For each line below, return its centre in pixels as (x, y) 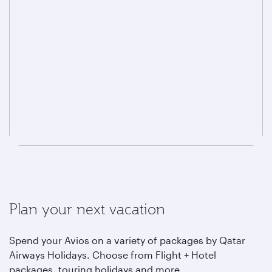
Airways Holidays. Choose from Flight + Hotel (113, 255)
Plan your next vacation (87, 209)
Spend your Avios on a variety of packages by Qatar (127, 240)
